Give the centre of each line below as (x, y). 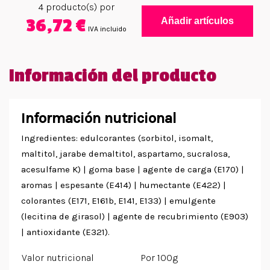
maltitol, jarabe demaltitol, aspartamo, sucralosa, (125, 154)
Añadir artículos (197, 21)
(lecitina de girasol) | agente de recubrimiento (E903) (135, 217)
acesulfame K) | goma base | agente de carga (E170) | (133, 170)
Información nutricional (99, 118)
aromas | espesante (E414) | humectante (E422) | (124, 185)
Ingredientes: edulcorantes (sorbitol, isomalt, (117, 138)
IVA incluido (107, 29)
